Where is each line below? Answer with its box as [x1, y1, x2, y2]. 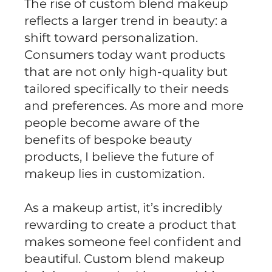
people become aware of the [24, 115, 200, 130]
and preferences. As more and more [24, 98, 244, 113]
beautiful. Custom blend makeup [24, 251, 225, 266]
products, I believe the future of [24, 149, 214, 164]
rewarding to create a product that [24, 217, 237, 232]
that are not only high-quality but [24, 64, 228, 79]
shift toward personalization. [24, 30, 199, 45]
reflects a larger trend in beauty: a [24, 13, 228, 28]
